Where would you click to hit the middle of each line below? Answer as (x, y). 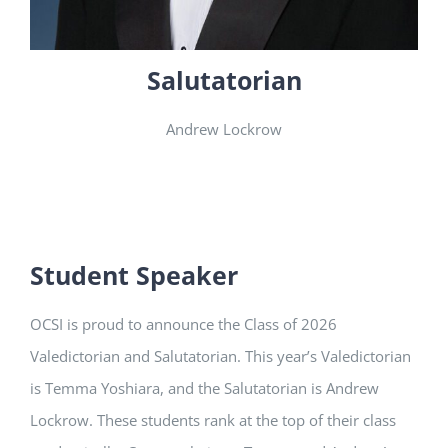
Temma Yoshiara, (104, 388)
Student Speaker (134, 275)
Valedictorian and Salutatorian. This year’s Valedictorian (220, 356)
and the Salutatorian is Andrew (271, 388)
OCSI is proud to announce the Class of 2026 (183, 324)
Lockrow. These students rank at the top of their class (213, 420)
